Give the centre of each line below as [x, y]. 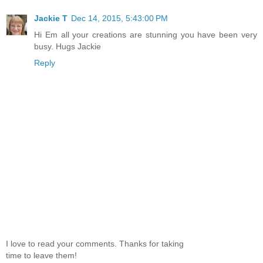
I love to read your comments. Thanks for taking [95, 243]
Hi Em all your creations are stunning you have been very [146, 35]
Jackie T [51, 18]
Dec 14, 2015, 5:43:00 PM [119, 18]
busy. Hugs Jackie [68, 47]
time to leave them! [41, 255]
